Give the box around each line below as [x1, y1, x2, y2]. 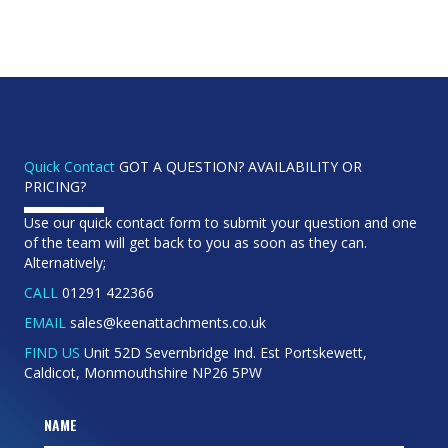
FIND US [24, 342, 80, 362]
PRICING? [24, 176, 86, 196]
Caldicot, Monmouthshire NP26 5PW [24, 362, 262, 382]
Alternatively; [24, 252, 106, 272]
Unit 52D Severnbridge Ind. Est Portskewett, [80, 342, 367, 362]
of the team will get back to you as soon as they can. [24, 232, 367, 252]
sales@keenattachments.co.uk [66, 312, 266, 332]
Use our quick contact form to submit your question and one [24, 212, 417, 232]
